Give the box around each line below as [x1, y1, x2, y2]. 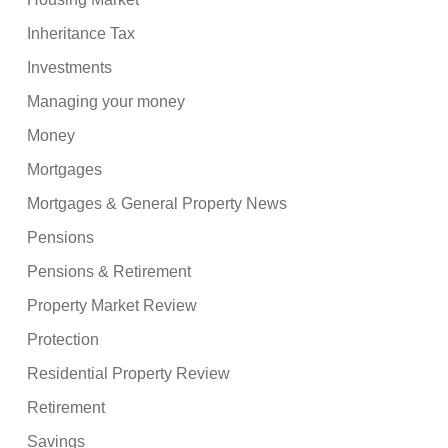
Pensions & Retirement [27, 263, 192, 281]
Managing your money [27, 93, 186, 111]
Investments [27, 59, 113, 77]
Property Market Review [27, 297, 198, 315]
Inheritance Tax [27, 25, 136, 43]
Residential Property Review [27, 365, 231, 383]
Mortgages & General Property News [27, 195, 288, 213]
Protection [27, 331, 100, 349]
